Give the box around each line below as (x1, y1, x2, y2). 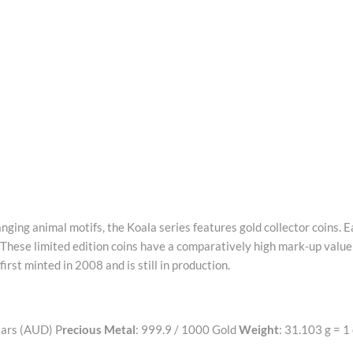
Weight (239, 321, 279, 336)
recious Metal (62, 321, 136, 336)
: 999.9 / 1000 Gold (136, 321, 239, 336)
